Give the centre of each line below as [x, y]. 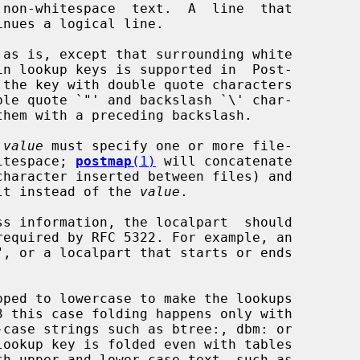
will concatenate [224, 161]
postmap [104, 161]
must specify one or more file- [168, 145]
